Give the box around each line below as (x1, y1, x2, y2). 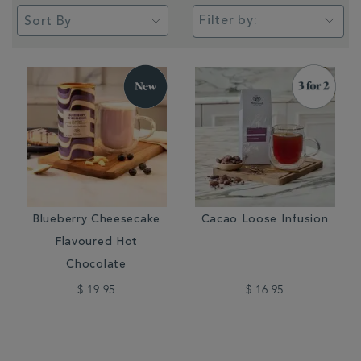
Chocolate (66, 259, 127, 271)
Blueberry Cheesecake (32, 214, 160, 226)
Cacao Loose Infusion (201, 214, 329, 226)
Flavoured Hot (54, 237, 139, 248)
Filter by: (199, 15, 258, 27)
